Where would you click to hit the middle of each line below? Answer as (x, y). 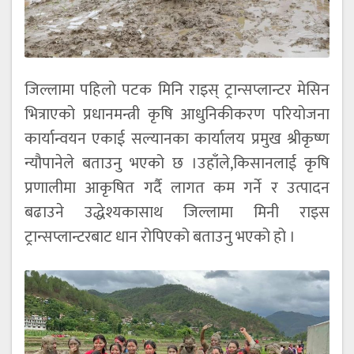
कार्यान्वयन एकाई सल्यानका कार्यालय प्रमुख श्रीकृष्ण (177, 139)
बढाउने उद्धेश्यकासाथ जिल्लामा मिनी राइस (177, 212)
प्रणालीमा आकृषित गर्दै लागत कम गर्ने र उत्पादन (177, 188)
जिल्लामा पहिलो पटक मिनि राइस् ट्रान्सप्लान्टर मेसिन (177, 90)
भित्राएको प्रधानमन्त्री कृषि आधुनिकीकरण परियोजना (177, 114)
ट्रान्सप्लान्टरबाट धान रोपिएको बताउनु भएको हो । (160, 237)
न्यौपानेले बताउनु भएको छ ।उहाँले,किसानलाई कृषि (177, 163)
